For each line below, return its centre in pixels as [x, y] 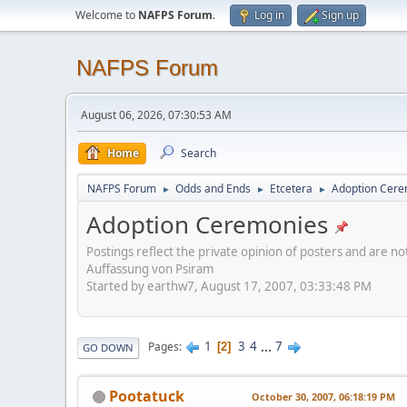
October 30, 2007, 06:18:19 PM [323, 396]
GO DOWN [108, 347]
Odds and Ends [213, 189]
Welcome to [107, 15]
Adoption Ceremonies [207, 224]
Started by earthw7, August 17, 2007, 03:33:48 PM [229, 286]
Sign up [340, 15]
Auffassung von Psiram [150, 268]
